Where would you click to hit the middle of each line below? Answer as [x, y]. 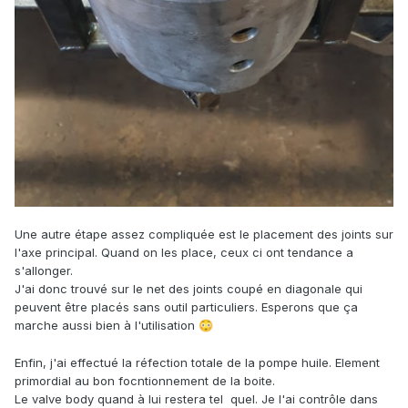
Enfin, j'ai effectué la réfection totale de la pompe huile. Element [197, 362]
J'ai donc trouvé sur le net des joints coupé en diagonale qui [189, 288]
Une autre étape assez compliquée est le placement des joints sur [204, 234]
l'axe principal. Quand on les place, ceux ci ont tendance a [184, 252]
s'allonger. [46, 270]
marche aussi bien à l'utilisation [107, 325]
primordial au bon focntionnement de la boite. [147, 380]
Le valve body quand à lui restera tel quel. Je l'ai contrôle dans [196, 398]
